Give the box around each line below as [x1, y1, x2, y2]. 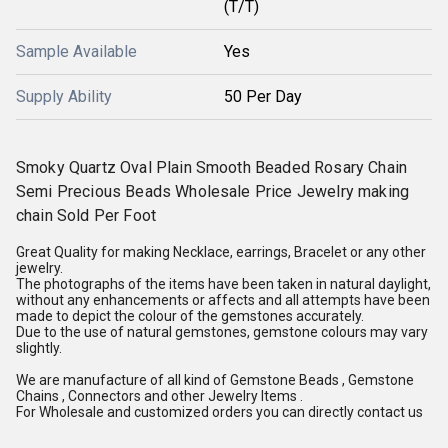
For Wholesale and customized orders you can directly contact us [16, 404, 423, 420]
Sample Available [16, 42, 137, 61]
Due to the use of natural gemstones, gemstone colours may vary [16, 324, 428, 340]
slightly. [16, 340, 62, 356]
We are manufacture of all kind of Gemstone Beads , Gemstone [16, 372, 414, 388]
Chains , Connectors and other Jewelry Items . [16, 388, 303, 404]
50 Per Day [224, 87, 302, 106]
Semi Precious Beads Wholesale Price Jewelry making [16, 182, 410, 201]
